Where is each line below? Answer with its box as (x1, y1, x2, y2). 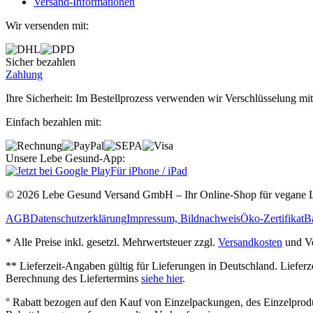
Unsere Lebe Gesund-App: (6, 152, 125, 164)
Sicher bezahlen (6, 55, 75, 68)
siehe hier (141, 272, 182, 284)
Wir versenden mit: (6, 19, 89, 31)
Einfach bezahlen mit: (6, 115, 101, 128)
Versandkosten (218, 235, 282, 248)
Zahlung (6, 68, 43, 80)
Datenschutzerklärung (30, 212, 126, 224)
